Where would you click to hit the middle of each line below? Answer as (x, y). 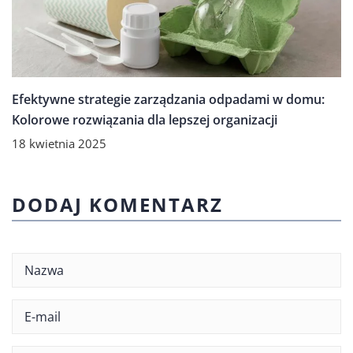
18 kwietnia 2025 (59, 143)
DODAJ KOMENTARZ (117, 204)
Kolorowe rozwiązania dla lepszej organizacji (145, 119)
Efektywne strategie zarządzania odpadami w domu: (168, 99)
